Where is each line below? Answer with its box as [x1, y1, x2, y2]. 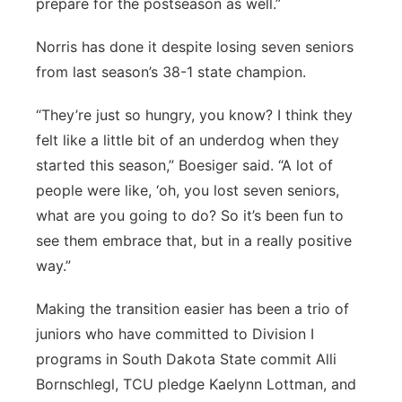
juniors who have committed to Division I [36, 325, 314, 343]
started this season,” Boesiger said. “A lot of [36, 156, 333, 174]
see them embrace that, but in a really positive [36, 232, 352, 249]
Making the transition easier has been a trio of [36, 300, 349, 318]
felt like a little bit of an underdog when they [36, 131, 339, 149]
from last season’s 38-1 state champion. [36, 63, 310, 81]
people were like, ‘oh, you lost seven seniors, [36, 181, 339, 199]
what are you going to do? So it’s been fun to [36, 206, 344, 224]
